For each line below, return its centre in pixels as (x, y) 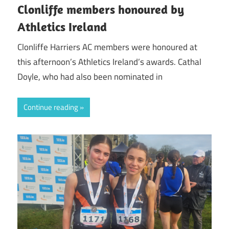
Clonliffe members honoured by (101, 9)
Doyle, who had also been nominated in (90, 77)
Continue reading (51, 107)
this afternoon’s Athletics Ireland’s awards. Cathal (109, 62)
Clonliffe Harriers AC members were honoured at (107, 47)
